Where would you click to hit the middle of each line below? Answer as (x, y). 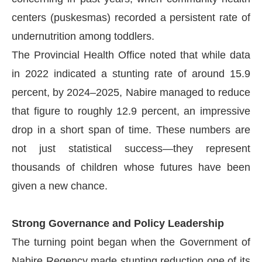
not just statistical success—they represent (131, 148)
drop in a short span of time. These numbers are (131, 130)
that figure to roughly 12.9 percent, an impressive (131, 111)
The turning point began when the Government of (131, 242)
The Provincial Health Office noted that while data (131, 55)
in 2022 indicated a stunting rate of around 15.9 (131, 73)
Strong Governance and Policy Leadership (118, 223)
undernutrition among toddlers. (83, 36)
